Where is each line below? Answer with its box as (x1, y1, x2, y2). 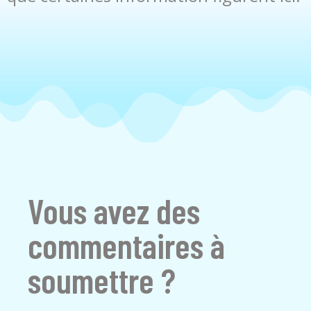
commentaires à (28, 224, 225, 266)
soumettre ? (28, 259, 176, 301)
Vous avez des (28, 190, 200, 231)
